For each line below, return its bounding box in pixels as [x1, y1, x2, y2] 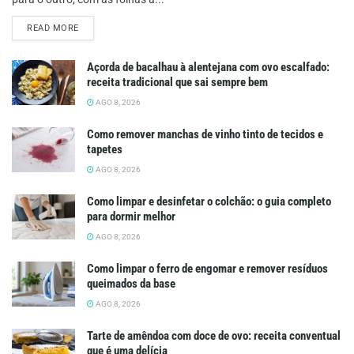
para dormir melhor [87, 209, 175, 224]
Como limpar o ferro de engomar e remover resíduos [87, 261, 328, 276]
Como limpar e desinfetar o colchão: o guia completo [87, 194, 331, 209]
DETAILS [77, 21, 115, 32]
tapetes [87, 141, 122, 156]
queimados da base [87, 276, 175, 291]
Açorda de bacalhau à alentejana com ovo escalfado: [87, 59, 330, 74]
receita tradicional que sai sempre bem [87, 74, 268, 89]
